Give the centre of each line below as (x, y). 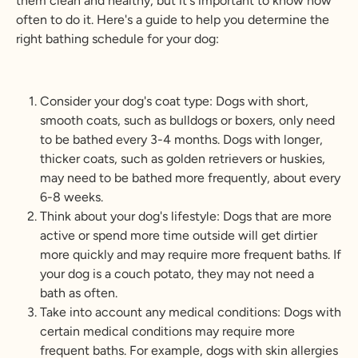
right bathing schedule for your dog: (117, 38)
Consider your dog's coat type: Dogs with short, (174, 101)
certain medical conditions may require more (167, 331)
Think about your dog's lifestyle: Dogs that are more (186, 216)
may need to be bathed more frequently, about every (190, 177)
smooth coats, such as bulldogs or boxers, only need (187, 120)
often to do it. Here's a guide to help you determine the (173, 19)
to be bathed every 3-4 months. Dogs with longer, (181, 139)
